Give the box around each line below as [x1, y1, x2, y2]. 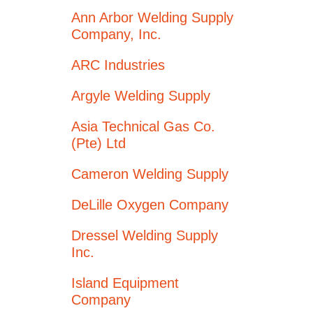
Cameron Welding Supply [71, 166, 228, 182]
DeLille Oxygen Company [71, 197, 228, 212]
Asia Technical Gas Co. [71, 119, 215, 134]
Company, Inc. [71, 27, 161, 42]
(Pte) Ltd [71, 136, 126, 151]
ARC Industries [71, 57, 165, 73]
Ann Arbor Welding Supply [71, 10, 233, 25]
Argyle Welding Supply [71, 88, 210, 103]
